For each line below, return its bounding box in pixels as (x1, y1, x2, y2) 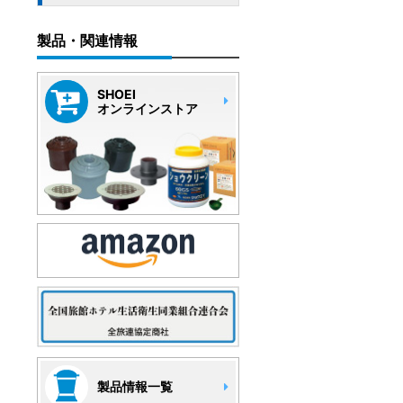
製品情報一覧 (97, 379, 173, 395)
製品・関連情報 (37, 31, 138, 49)
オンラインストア (97, 101, 198, 116)
